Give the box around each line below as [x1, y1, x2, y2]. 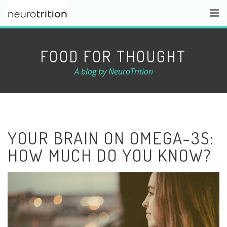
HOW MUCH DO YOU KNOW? [8, 144, 211, 166]
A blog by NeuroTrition [74, 66, 153, 77]
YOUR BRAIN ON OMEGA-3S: [8, 127, 215, 148]
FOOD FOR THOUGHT [41, 47, 186, 66]
